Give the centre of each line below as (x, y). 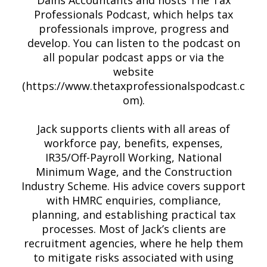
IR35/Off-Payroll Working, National (133, 157)
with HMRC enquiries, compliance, (133, 200)
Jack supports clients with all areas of (133, 129)
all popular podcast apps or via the (133, 57)
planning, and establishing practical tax (133, 215)
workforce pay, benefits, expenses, (133, 143)
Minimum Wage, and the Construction (133, 172)
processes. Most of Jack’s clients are (133, 229)
